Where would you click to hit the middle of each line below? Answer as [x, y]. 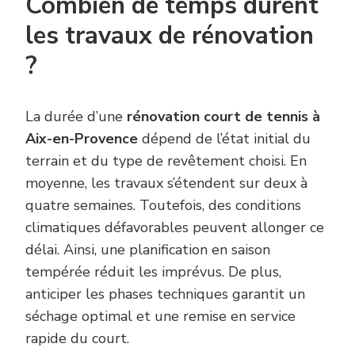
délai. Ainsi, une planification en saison [148, 249]
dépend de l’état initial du [224, 138]
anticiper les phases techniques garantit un [165, 294]
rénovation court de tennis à [223, 116]
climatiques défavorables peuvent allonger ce [175, 227]
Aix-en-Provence [82, 138]
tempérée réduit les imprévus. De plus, [153, 271]
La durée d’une [76, 116]
